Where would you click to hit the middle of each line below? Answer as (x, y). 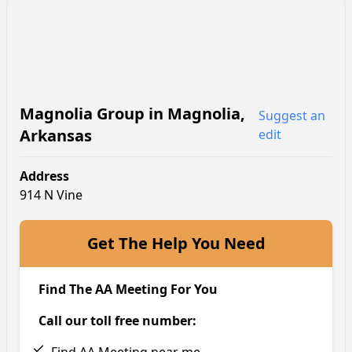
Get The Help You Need (176, 244)
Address (44, 176)
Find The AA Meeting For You (128, 290)
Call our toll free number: (117, 321)
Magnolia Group (82, 114)
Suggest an (292, 116)
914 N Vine (51, 195)
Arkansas (56, 136)
